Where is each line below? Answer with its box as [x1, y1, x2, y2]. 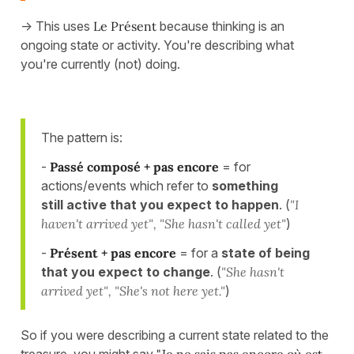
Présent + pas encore [50, 244, 176, 261]
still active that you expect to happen [41, 196, 279, 213]
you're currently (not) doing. [21, 55, 180, 72]
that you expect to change [41, 263, 210, 280]
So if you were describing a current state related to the [21, 326, 329, 343]
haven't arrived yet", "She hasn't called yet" [41, 215, 286, 232]
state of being [221, 244, 310, 261]
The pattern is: [41, 129, 122, 145]
